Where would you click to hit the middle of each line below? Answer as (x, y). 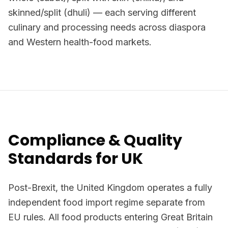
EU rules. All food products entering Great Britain (110, 217)
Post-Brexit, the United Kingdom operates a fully (110, 188)
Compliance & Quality (95, 140)
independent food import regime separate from (107, 202)
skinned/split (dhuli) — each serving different (102, 12)
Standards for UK (76, 159)
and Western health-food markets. (80, 42)
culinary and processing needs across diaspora (107, 27)
